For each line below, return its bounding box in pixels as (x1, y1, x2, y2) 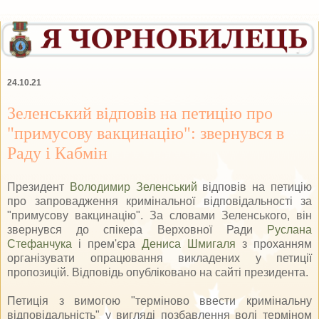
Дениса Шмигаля (142, 237, 236, 250)
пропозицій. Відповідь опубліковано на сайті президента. (7, 266, 308, 278)
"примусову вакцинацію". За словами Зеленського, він (7, 209, 312, 221)
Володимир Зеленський (69, 180, 197, 193)
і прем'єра (72, 237, 142, 250)
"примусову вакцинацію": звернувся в (7, 122, 284, 142)
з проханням (236, 237, 312, 250)
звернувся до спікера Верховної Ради (7, 223, 267, 236)
